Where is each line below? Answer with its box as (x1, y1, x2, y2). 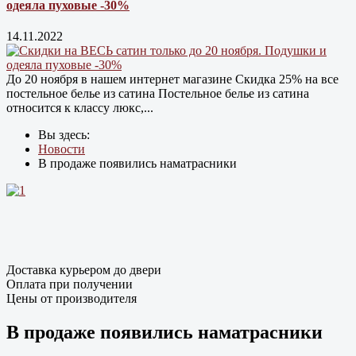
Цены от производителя (6, 291, 137, 305)
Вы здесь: (38, 127, 96, 141)
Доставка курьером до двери (6, 262, 161, 277)
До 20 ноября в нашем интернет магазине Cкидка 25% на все (6, 72, 339, 86)
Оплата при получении (6, 277, 133, 291)
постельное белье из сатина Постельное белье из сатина (6, 86, 309, 100)
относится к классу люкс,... (6, 100, 153, 114)
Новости (38, 141, 85, 156)
